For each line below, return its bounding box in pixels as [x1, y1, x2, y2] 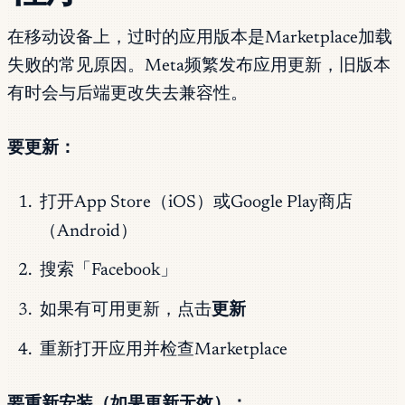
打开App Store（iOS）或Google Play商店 [39, 193, 353, 212]
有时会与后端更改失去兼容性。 [7, 86, 248, 104]
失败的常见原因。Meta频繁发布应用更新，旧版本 [7, 58, 391, 76]
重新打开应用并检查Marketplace [39, 341, 287, 359]
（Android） [39, 222, 137, 240]
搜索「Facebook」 [39, 262, 177, 280]
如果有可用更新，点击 [39, 301, 212, 319]
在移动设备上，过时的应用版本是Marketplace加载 [7, 30, 392, 48]
